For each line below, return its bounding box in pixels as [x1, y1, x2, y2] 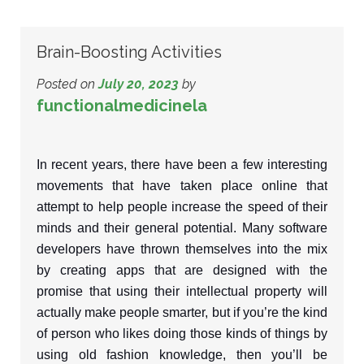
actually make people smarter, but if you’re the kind [37, 305, 327, 319]
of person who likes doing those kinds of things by [37, 327, 327, 340]
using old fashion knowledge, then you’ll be [37, 348, 327, 362]
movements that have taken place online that [37, 179, 327, 193]
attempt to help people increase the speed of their [37, 200, 327, 214]
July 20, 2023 [98, 76, 179, 92]
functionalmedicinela [37, 96, 207, 115]
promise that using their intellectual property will [37, 284, 327, 298]
